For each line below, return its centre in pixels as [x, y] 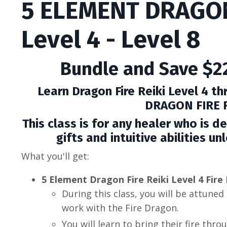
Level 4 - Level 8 [111, 40]
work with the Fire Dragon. [120, 208]
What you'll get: [55, 156]
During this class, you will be [125, 194]
